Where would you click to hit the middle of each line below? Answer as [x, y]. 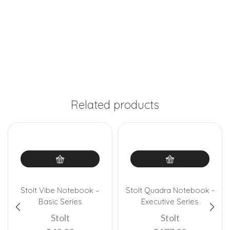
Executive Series [170, 202]
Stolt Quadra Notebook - [170, 190]
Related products [115, 105]
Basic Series [60, 202]
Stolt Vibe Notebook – [60, 190]
